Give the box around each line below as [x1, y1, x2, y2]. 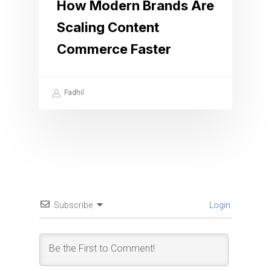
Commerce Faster [57, 41, 171, 57]
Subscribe [54, 200, 93, 210]
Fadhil [62, 88, 84, 97]
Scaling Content [57, 19, 159, 36]
